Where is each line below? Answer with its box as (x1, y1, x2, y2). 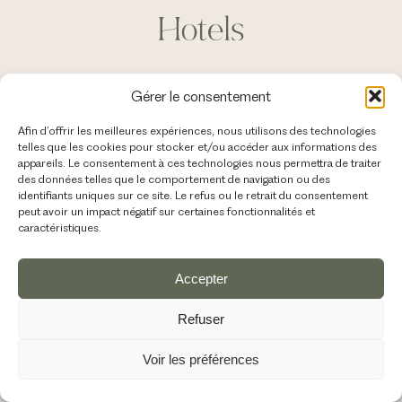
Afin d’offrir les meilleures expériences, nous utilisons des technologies (18, 124, 376, 137)
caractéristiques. (18, 221, 101, 234)
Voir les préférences (143, 351, 259, 367)
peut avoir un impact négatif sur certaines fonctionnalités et (18, 205, 315, 218)
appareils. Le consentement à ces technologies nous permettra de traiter (18, 156, 381, 170)
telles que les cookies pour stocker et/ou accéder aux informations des (18, 140, 377, 153)
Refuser (178, 310, 224, 327)
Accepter (174, 270, 228, 286)
